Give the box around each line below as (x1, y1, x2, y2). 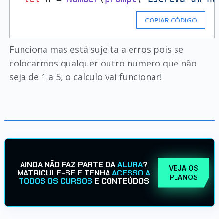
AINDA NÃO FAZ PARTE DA (20, 159, 117, 170)
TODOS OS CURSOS (18, 175, 92, 186)
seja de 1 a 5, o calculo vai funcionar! (9, 71, 162, 83)
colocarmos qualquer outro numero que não (9, 57, 197, 69)
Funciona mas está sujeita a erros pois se (9, 44, 183, 55)
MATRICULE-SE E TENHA (17, 167, 112, 178)
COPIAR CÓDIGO (145, 16, 197, 24)
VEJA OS (169, 164, 199, 172)
